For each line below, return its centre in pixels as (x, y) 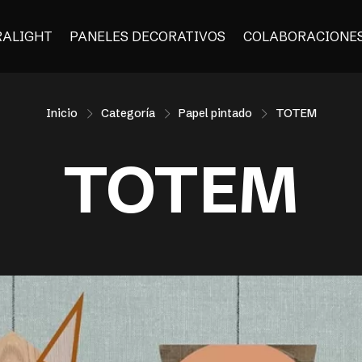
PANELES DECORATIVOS (148, 36)
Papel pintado (215, 113)
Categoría (128, 113)
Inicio (61, 113)
